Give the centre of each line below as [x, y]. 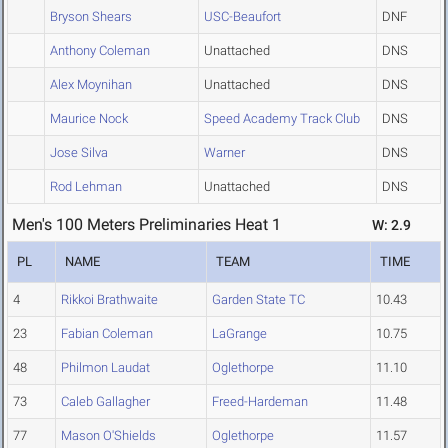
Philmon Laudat [105, 368]
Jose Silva [79, 153]
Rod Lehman [86, 187]
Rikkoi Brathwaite [109, 300]
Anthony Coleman [100, 51]
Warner [224, 153]
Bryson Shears [91, 17]
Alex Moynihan [91, 85]
